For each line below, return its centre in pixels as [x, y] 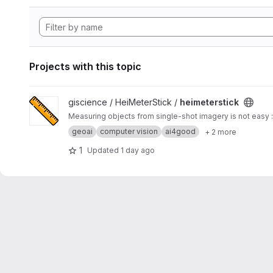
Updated [104, 150]
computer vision [129, 131]
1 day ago [138, 150]
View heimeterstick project [82, 102]
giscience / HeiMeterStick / [124, 102]
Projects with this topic [85, 66]
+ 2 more [221, 132]
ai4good [180, 131]
